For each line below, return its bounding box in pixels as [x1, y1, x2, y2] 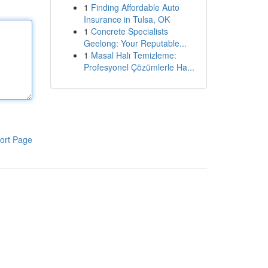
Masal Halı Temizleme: [90, 49, 176, 61]
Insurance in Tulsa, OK [83, 13, 170, 25]
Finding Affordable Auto [90, 1, 179, 13]
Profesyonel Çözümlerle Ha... [83, 61, 194, 73]
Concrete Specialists [90, 25, 168, 37]
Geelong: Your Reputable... [83, 37, 187, 49]
